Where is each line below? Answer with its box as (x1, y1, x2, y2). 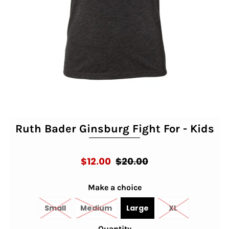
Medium (80, 203, 112, 214)
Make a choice (87, 182, 142, 193)
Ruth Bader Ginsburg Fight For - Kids (15, 122, 214, 136)
